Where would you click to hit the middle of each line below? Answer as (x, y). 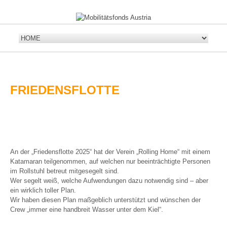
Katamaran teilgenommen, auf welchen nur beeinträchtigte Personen (110, 161)
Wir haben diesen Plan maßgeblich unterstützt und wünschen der (105, 200)
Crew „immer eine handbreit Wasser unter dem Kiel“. (87, 210)
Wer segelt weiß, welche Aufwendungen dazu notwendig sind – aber (109, 181)
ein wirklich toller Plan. (43, 190)
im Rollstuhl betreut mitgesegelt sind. (65, 171)
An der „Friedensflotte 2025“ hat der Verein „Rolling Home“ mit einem (110, 152)
